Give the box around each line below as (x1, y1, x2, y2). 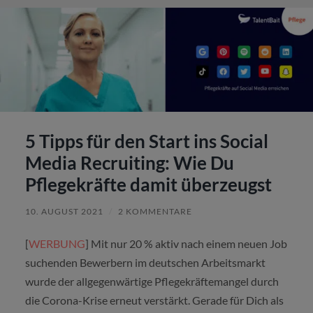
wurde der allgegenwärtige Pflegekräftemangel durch (24, 274, 279, 288)
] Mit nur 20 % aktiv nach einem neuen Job (85, 236, 287, 250)
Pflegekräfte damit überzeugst (24, 173, 272, 196)
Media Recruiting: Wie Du (24, 151, 234, 174)
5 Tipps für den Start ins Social (24, 129, 268, 152)
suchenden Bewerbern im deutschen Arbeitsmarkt (24, 255, 265, 269)
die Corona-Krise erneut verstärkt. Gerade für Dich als (24, 293, 284, 307)
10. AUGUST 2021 (24, 205, 103, 217)
